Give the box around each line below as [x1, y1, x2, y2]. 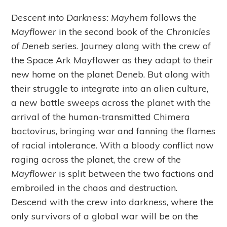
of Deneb [11, 40, 50, 52]
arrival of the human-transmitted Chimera [11, 111, 191, 123]
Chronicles [166, 26, 211, 38]
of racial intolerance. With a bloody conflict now [11, 139, 214, 152]
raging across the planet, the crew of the [11, 154, 181, 166]
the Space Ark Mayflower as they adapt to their [11, 54, 213, 66]
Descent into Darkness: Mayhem [11, 12, 148, 24]
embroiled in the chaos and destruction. [11, 182, 178, 194]
